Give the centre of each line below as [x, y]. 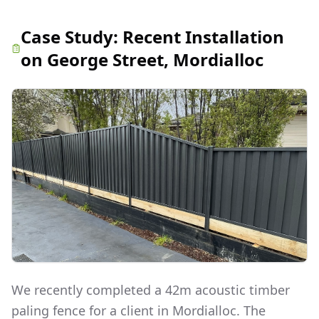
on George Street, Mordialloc [142, 59]
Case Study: [72, 37]
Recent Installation [204, 37]
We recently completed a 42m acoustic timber [151, 289]
